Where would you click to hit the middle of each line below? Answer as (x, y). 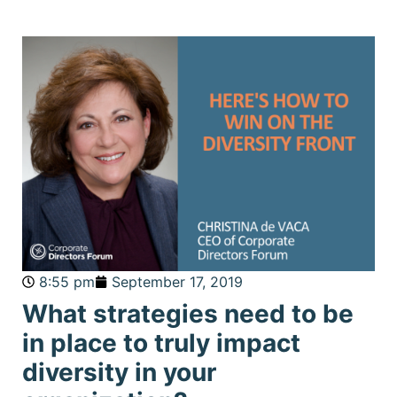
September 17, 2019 (177, 281)
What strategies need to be (188, 313)
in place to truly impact (161, 343)
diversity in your (119, 372)
